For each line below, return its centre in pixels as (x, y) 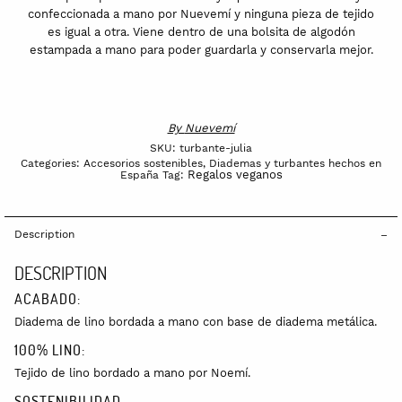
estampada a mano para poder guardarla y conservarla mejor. (201, 49)
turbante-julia (216, 148)
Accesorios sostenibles (143, 163)
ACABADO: (48, 298)
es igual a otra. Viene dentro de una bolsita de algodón (201, 31)
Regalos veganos (235, 174)
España (139, 175)
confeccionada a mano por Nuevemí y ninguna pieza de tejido (201, 13)
